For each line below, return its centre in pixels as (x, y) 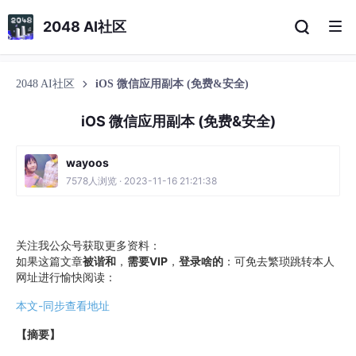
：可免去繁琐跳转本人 (279, 261)
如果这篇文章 (49, 261)
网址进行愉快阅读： (66, 277)
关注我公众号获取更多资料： (88, 245)
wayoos (87, 163)
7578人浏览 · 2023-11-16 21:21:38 (141, 181)
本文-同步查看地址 (63, 306)
